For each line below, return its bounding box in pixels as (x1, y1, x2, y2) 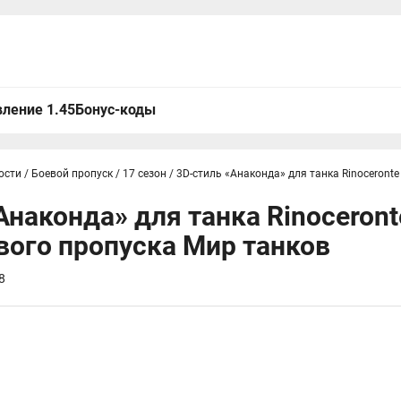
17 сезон (123, 167, 166, 180)
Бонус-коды (75, 101, 156, 118)
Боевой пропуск (31, 167, 113, 180)
